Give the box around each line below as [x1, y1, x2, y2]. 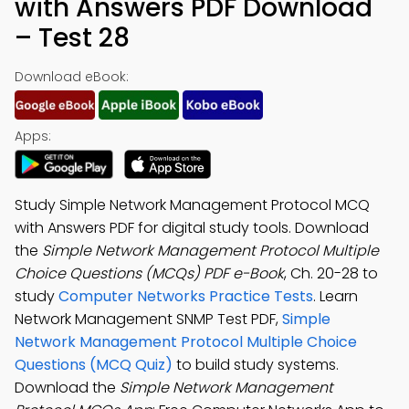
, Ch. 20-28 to [284, 263, 378, 284]
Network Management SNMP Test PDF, [15, 309, 282, 330]
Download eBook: [15, 68, 129, 86]
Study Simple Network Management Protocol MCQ [15, 194, 370, 215]
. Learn [313, 286, 358, 307]
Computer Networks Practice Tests [58, 286, 313, 307]
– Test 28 [15, 20, 130, 56]
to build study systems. [173, 354, 339, 375]
